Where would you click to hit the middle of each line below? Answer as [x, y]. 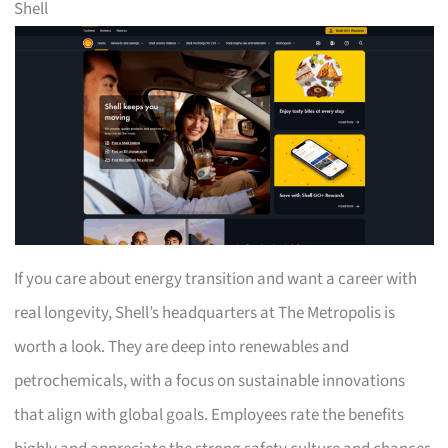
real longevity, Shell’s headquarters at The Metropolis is [205, 312]
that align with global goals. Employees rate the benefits [209, 414]
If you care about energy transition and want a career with [216, 278]
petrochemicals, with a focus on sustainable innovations [210, 380]
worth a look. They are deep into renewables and [182, 346]
